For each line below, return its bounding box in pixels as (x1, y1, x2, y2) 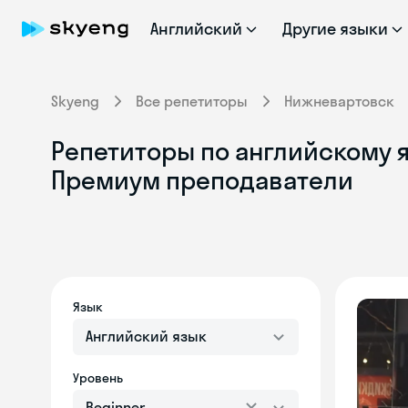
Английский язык (86, 327, 207, 345)
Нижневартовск (284, 92, 394, 110)
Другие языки (281, 18, 389, 39)
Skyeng (51, 92, 99, 110)
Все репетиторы (136, 92, 248, 110)
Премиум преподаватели (51, 164, 353, 196)
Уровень (73, 370, 123, 386)
